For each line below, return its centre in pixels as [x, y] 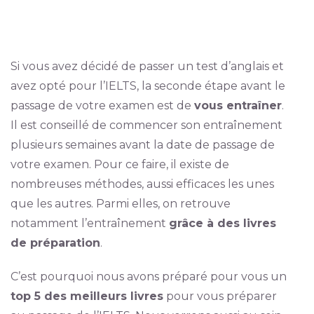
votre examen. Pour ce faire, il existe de [120, 164]
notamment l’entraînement [89, 223]
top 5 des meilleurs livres [87, 296]
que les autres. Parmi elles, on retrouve [120, 204]
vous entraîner [238, 105]
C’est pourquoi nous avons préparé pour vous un [148, 277]
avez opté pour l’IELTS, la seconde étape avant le [148, 86]
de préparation [55, 243]
